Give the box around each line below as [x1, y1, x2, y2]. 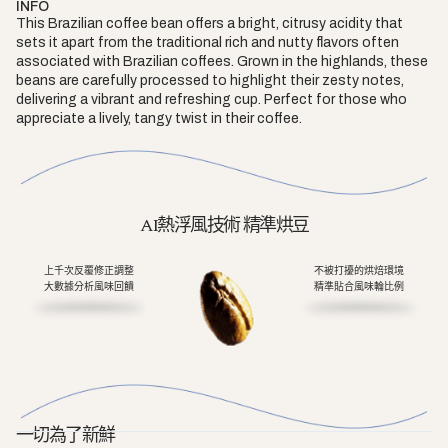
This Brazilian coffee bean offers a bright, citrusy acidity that [16, 16, 403, 32]
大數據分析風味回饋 [43, 281, 134, 293]
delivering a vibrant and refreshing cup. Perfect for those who [16, 92, 407, 108]
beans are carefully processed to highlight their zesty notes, [16, 73, 404, 89]
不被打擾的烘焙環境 [314, 265, 405, 277]
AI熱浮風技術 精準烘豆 [139, 212, 309, 240]
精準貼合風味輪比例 [314, 281, 405, 293]
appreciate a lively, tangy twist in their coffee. [16, 111, 302, 127]
